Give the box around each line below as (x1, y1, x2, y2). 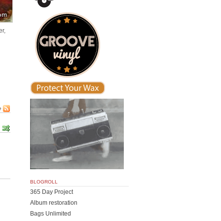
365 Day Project (30, 188, 73, 195)
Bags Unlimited (30, 210, 71, 217)
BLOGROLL (30, 179, 58, 184)
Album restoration (30, 199, 77, 206)
